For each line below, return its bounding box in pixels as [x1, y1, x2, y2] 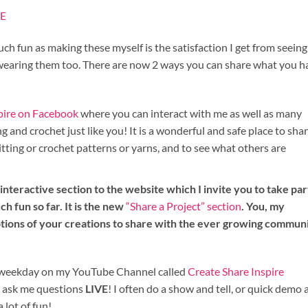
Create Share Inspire [188, 265, 284, 278]
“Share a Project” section [125, 199, 241, 212]
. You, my [241, 199, 285, 212]
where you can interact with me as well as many [78, 106, 302, 120]
